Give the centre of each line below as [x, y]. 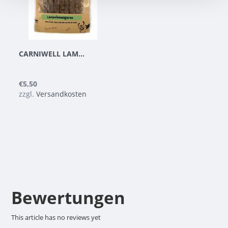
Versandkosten [61, 94]
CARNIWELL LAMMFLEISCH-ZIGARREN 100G [81, 54]
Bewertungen [68, 197]
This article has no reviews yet [56, 217]
